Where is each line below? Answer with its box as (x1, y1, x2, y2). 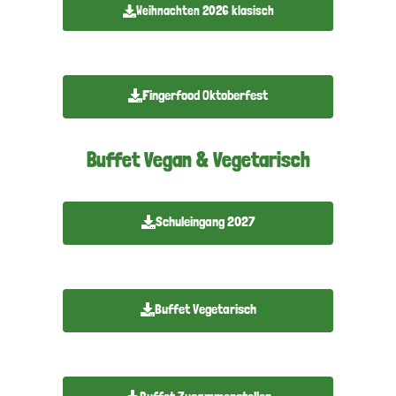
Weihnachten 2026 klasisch (135, 2, 274, 19)
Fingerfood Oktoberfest (142, 86, 268, 103)
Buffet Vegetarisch (154, 300, 256, 317)
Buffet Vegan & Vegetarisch (86, 146, 310, 172)
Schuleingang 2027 (155, 212, 255, 230)
